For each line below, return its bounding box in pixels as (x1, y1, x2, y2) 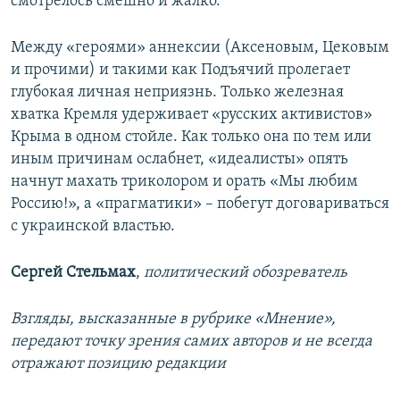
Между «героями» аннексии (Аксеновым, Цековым (11, 39, 389, 57)
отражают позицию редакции (11, 355, 226, 373)
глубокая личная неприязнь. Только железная (11, 84, 344, 102)
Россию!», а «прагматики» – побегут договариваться (11, 196, 389, 213)
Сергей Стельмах (11, 264, 136, 282)
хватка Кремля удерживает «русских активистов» (11, 106, 372, 124)
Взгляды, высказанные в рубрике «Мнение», (11, 311, 336, 329)
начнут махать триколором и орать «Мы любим (11, 173, 358, 191)
